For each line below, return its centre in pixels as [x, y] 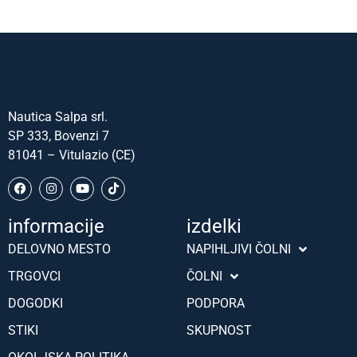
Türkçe [223, 290]
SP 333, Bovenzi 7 [59, 136]
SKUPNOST [219, 330]
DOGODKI [35, 303]
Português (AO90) [253, 237]
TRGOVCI [34, 276]
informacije [56, 226]
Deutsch [227, 316]
